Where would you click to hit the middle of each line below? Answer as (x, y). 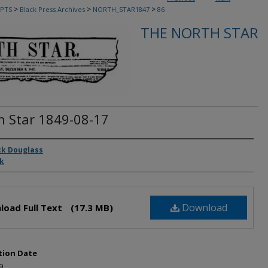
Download (203, 207)
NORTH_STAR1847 (121, 9)
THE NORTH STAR (200, 33)
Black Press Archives (52, 9)
